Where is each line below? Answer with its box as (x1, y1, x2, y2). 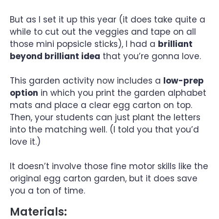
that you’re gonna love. (100, 50, 203, 63)
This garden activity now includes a (10, 75, 163, 87)
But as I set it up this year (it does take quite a (10, 14, 205, 26)
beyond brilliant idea (10, 50, 100, 63)
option (10, 87, 38, 99)
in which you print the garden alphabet (38, 87, 206, 99)
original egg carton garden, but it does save (10, 173, 197, 185)
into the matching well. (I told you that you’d (10, 124, 199, 136)
